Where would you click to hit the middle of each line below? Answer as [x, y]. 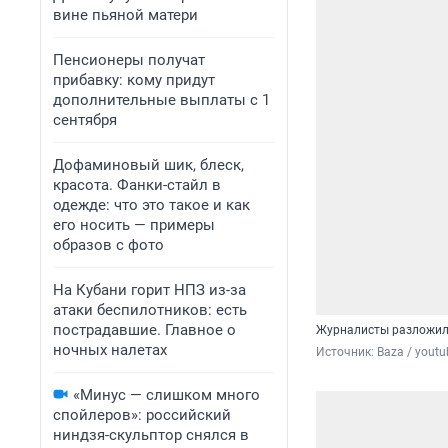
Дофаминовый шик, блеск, [148, 165]
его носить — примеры [134, 225]
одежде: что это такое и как [151, 205]
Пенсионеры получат [129, 60]
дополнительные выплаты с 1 [161, 100]
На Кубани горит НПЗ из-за [149, 290]
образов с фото [108, 245]
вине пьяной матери [125, 15]
